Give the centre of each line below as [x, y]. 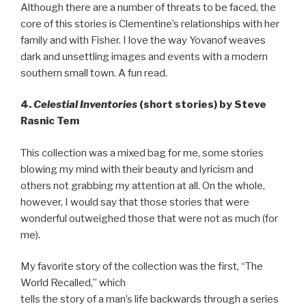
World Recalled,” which [73, 283]
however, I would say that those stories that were [135, 202]
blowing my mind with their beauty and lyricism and [137, 169]
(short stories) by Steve [202, 105]
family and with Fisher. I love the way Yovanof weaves [143, 40]
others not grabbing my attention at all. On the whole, [143, 185]
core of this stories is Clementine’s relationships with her [150, 24]
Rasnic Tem [50, 121]
